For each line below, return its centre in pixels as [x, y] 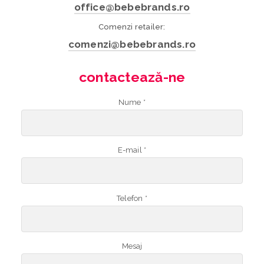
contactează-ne [132, 77]
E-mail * [132, 150]
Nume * [132, 103]
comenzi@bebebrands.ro [132, 44]
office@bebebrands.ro [132, 7]
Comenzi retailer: [132, 27]
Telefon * [132, 198]
